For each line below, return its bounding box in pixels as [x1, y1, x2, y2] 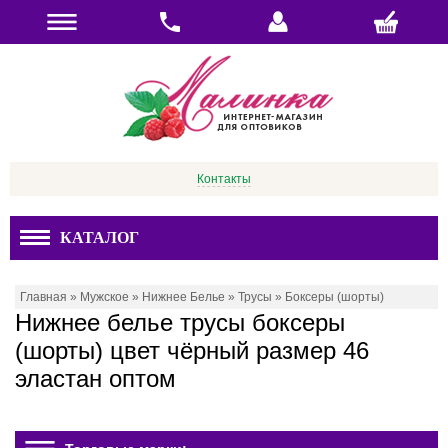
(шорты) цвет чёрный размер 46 [15, 337, 369, 364]
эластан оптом [15, 365, 176, 392]
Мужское [80, 290, 129, 304]
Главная [20, 290, 67, 304]
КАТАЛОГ [60, 229, 139, 246]
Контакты [197, 172, 251, 186]
